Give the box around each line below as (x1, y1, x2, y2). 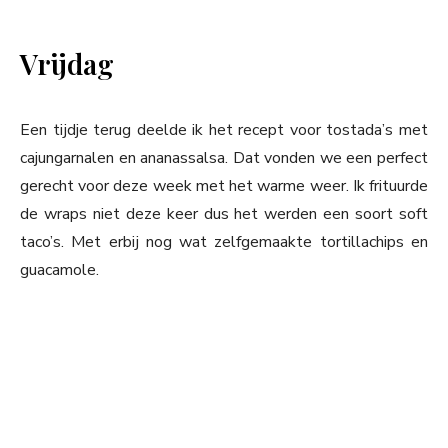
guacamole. (20, 259, 99, 282)
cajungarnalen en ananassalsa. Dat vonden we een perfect (20, 147, 428, 170)
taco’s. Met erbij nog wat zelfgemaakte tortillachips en (20, 231, 428, 254)
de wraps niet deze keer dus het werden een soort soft (20, 203, 428, 226)
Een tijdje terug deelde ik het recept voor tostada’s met (20, 119, 428, 142)
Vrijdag (20, 45, 114, 83)
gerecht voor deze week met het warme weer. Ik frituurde (20, 175, 428, 198)
